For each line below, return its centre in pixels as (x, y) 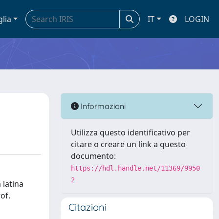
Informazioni (102, 106)
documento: (93, 156)
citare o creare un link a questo (128, 144)
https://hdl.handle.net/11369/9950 (135, 168)
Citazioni (88, 207)
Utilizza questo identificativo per (131, 132)
